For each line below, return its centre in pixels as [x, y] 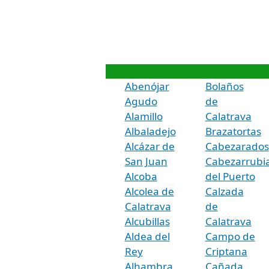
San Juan [146, 161]
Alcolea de [149, 191]
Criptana [226, 251]
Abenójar [147, 86]
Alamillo [144, 116]
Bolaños [224, 86]
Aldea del [147, 236]
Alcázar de [150, 146]
